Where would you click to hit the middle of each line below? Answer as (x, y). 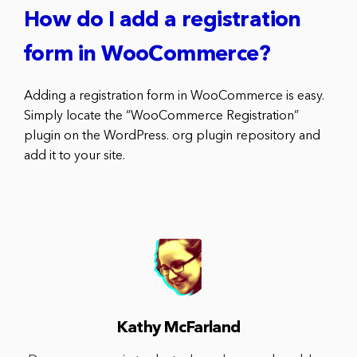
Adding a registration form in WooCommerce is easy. (174, 97)
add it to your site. (75, 157)
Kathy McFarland (178, 329)
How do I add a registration (163, 22)
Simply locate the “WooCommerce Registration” (161, 117)
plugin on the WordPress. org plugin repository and (172, 137)
